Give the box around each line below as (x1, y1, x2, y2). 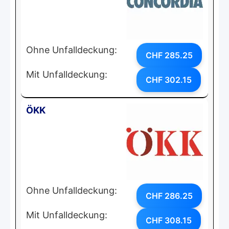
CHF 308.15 (146, 215, 192, 225)
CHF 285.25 (146, 50, 193, 60)
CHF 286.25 (146, 190, 193, 201)
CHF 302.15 (146, 74, 192, 85)
